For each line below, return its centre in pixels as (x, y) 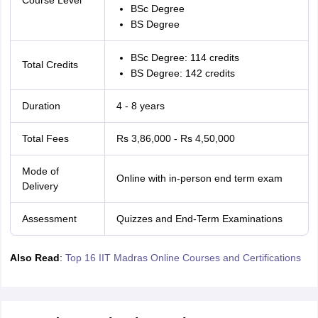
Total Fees (45, 138)
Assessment (49, 219)
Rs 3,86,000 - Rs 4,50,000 (175, 138)
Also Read (34, 258)
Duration (41, 106)
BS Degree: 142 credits (182, 73)
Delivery (40, 186)
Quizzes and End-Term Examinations (199, 219)
